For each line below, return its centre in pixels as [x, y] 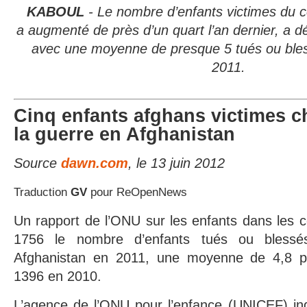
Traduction [42, 192]
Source [37, 163]
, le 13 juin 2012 [176, 163]
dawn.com [95, 163]
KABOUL [58, 12]
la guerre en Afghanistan [124, 134]
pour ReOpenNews [139, 192]
